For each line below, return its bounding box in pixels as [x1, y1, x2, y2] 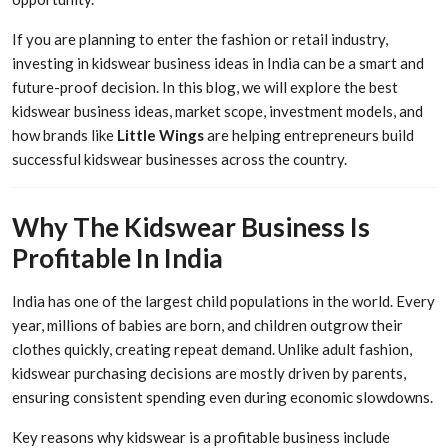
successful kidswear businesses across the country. [12, 149, 347, 168]
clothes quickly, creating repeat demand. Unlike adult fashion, [12, 340, 412, 359]
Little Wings [117, 125, 204, 144]
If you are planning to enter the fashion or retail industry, [12, 29, 388, 48]
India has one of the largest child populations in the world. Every [12, 292, 435, 311]
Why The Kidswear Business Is [12, 211, 370, 244]
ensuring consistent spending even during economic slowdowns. [12, 388, 433, 407]
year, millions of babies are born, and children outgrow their [12, 316, 403, 335]
